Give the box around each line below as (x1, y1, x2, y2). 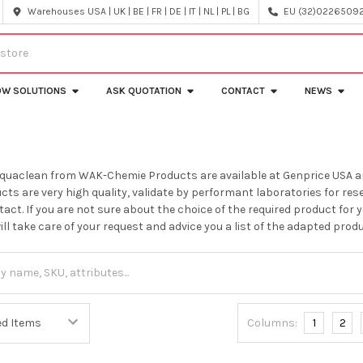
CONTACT (221, 84, 266, 96)
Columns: (247, 315, 298, 330)
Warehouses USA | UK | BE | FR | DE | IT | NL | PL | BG (28, 6, 250, 17)
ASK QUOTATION (106, 84, 182, 96)
